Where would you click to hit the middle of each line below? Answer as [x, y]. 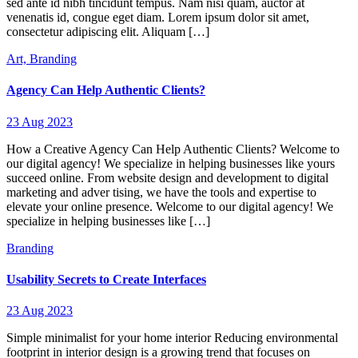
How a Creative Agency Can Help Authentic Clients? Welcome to [173, 149]
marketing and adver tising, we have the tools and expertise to [161, 192]
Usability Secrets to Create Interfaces [106, 279]
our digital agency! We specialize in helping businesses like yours [171, 163]
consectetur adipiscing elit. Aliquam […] [108, 32]
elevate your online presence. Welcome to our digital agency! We [170, 206]
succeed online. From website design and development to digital [167, 177]
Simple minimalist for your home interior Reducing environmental [172, 338]
